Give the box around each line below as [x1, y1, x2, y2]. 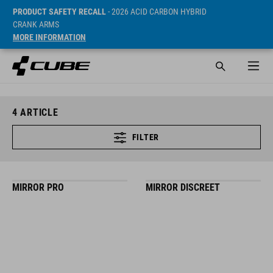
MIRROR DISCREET [146, 182, 220, 193]
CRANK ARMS [13, 19, 59, 29]
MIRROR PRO [12, 182, 64, 193]
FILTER [132, 132, 159, 142]
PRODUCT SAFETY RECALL [13, 7, 106, 16]
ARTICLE [17, 107, 58, 118]
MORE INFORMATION [13, 32, 86, 42]
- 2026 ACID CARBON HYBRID [106, 7, 207, 16]
